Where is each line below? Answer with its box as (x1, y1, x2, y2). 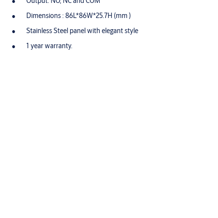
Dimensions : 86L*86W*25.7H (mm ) (26, 11, 131, 20)
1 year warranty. (26, 41, 73, 50)
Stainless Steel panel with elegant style (26, 26, 138, 35)
